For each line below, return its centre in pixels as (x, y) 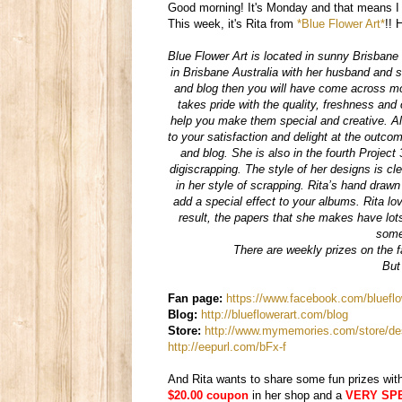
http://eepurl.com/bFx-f (227, 346)
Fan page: (195, 298)
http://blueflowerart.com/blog (276, 314)
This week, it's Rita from (232, 23)
